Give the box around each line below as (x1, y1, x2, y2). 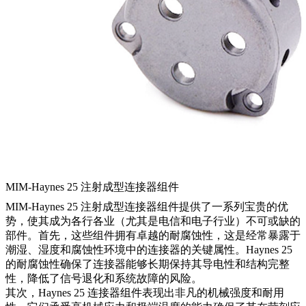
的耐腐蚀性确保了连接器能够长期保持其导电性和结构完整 (5, 258, 290, 270)
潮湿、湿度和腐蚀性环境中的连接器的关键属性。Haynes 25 (5, 244, 292, 256)
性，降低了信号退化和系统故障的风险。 (5, 273, 202, 285)
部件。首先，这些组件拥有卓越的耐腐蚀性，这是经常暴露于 (5, 229, 301, 242)
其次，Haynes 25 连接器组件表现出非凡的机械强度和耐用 (5, 287, 284, 299)
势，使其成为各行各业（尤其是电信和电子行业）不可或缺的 (5, 215, 301, 227)
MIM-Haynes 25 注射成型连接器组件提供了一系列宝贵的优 (5, 201, 288, 213)
